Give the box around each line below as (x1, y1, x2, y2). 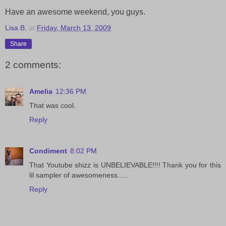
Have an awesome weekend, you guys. (5, 7, 145, 16)
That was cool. (29, 101, 76, 109)
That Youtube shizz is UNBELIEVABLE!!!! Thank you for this (29, 160, 221, 169)
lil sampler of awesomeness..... (29, 171, 128, 179)
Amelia (29, 87, 52, 95)
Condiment (29, 146, 67, 155)
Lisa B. (5, 23, 27, 32)
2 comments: (5, 60, 61, 71)
